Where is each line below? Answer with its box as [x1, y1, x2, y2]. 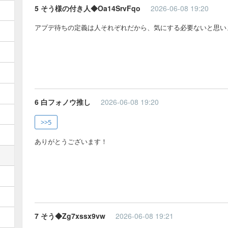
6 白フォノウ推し [35, 96, 91, 107]
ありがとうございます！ [35, 136, 107, 146]
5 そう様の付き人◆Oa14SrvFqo [35, 3, 140, 13]
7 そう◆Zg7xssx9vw [35, 210, 105, 221]
